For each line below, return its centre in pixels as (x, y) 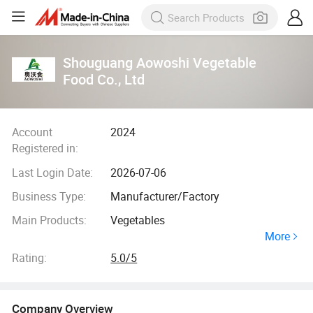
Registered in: (45, 148)
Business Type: (49, 197)
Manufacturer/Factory (165, 197)
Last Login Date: (52, 172)
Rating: (29, 258)
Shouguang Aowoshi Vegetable (160, 63)
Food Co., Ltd (104, 79)
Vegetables (138, 220)
